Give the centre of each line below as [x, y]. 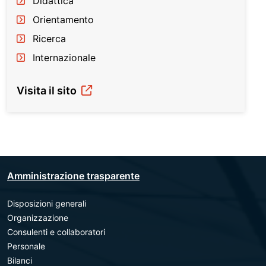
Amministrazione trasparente [73, 176]
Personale [26, 246]
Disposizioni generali [47, 203]
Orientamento [63, 20]
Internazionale [64, 58]
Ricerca [49, 39]
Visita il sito [48, 91]
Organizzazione [38, 218]
